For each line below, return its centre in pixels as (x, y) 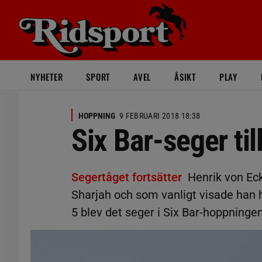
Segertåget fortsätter (127, 177)
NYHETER (47, 77)
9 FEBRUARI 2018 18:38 (160, 116)
